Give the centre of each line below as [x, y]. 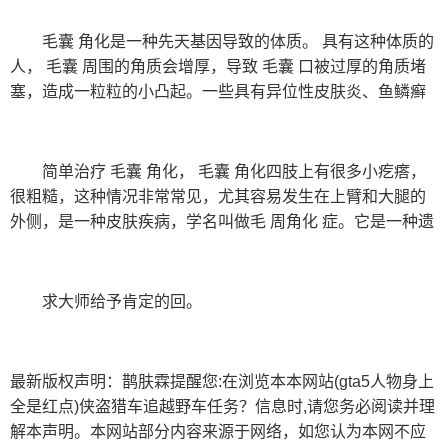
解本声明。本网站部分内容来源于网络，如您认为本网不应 [218, 432]
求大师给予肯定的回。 [122, 302]
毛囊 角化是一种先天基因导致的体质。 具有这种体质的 [238, 42]
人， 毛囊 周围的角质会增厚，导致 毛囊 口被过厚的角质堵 [218, 67]
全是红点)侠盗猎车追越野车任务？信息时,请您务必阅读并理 [222, 407]
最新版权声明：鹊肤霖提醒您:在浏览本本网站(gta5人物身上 [222, 382]
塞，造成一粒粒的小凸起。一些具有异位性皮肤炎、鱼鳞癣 [218, 92]
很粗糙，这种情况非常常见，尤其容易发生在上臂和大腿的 [218, 197]
